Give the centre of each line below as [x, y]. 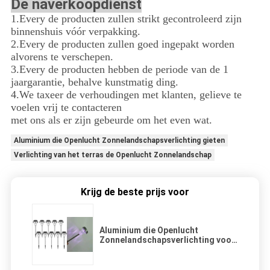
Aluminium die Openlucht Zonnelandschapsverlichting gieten [119, 140]
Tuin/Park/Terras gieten [148, 250]
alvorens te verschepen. [62, 56]
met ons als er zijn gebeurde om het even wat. [111, 120]
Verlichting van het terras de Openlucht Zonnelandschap [112, 155]
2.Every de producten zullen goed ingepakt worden [122, 44]
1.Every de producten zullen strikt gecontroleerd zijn [126, 18]
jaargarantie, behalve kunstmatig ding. [94, 82]
